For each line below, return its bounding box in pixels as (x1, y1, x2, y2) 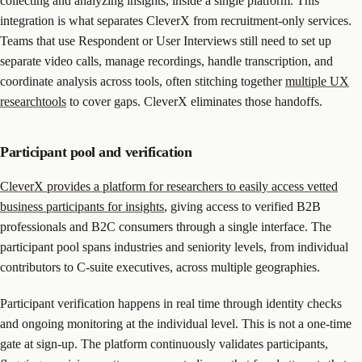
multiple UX (285, 74, 349, 88)
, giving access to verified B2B (164, 199, 321, 213)
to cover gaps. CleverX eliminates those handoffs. (66, 94, 322, 108)
